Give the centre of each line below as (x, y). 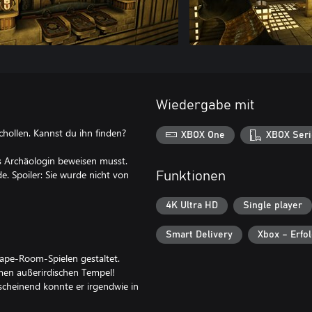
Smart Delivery (199, 234)
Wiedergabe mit (205, 105)
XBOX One (203, 135)
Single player (273, 206)
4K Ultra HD (192, 206)
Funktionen (191, 176)
